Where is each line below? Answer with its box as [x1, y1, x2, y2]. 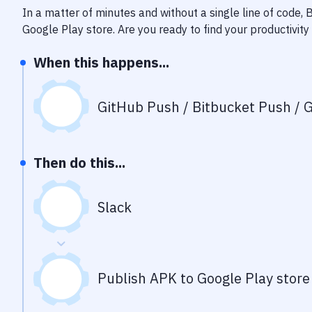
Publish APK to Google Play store [97, 269, 310, 288]
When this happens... [33, 53, 169, 72]
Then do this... [33, 153, 125, 172]
